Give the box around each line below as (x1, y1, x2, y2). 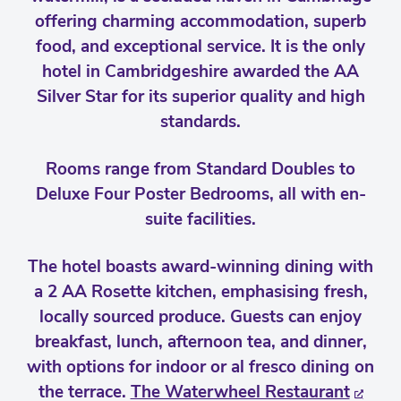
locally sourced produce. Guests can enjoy (39, 305, 362, 328)
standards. (160, 110, 241, 133)
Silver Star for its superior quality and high (36, 85, 365, 108)
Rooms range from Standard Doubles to (46, 158, 355, 181)
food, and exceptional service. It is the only (36, 35, 365, 58)
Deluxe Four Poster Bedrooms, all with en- (35, 183, 366, 206)
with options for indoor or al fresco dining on (27, 355, 374, 379)
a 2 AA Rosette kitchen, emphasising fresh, (33, 280, 368, 303)
